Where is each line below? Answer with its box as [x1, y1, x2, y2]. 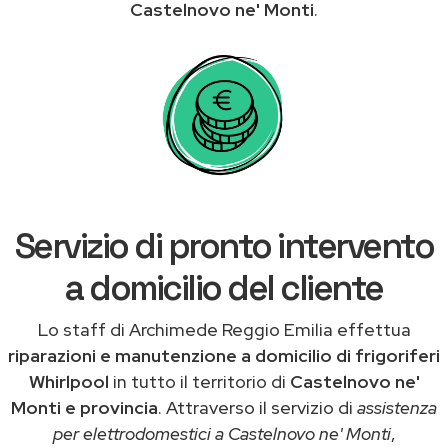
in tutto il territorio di [108, 369, 290, 393]
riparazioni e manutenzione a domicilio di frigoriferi [8, 343, 440, 367]
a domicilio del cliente [65, 265, 383, 310]
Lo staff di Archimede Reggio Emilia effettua [37, 317, 411, 341]
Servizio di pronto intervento [14, 223, 434, 268]
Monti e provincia [11, 395, 158, 419]
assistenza [357, 395, 437, 419]
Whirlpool [28, 369, 109, 393]
